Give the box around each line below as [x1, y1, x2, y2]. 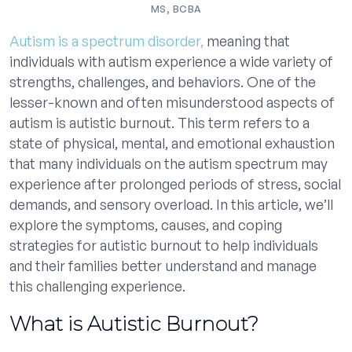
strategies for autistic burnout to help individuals [9, 236, 318, 254]
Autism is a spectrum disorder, [9, 31, 203, 49]
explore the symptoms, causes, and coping [9, 215, 282, 233]
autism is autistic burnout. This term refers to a [9, 113, 310, 131]
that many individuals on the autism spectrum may [9, 154, 328, 172]
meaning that [203, 31, 290, 49]
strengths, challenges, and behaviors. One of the [9, 72, 316, 90]
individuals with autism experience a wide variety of [9, 52, 333, 70]
